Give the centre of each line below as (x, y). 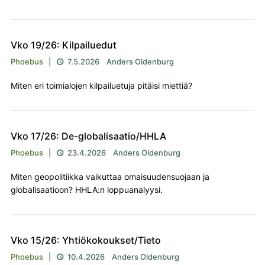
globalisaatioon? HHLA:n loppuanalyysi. (86, 190)
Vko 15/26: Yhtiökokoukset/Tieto (85, 240)
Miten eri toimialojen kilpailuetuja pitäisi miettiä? (101, 86)
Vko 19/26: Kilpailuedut (63, 45)
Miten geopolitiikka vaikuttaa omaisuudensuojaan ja (110, 177)
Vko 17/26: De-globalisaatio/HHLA (88, 136)
